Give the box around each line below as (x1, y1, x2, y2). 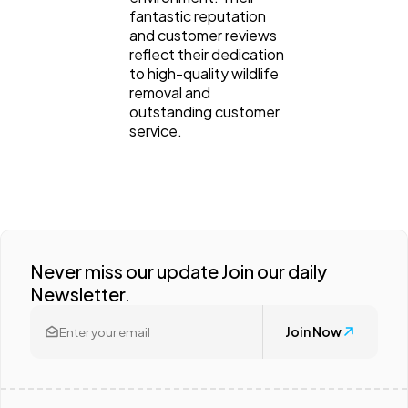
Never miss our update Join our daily (30, 259, 327, 282)
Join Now (285, 323, 342, 341)
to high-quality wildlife (129, 63, 279, 83)
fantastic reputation (129, 5, 266, 25)
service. (129, 120, 182, 140)
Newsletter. (30, 281, 130, 305)
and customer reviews (129, 25, 277, 45)
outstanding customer (129, 101, 280, 121)
